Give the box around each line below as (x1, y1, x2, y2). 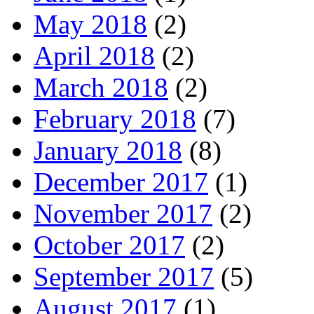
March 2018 (34, 72, 168, 103)
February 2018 (34, 104, 196, 135)
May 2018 (34, 9, 147, 40)
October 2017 (34, 230, 185, 261)
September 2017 (34, 261, 214, 292)
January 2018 (34, 135, 182, 166)
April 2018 (34, 41, 155, 71)
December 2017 (34, 167, 208, 198)
